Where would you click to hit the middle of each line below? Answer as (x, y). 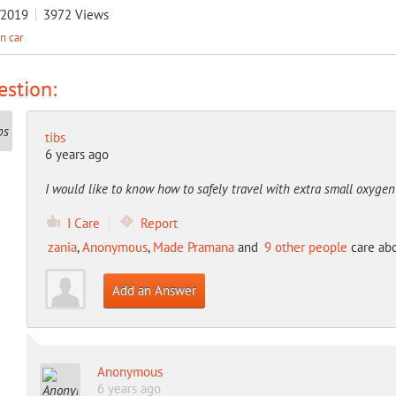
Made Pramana (193, 247)
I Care (83, 223)
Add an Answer (154, 290)
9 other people (305, 247)
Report (159, 223)
